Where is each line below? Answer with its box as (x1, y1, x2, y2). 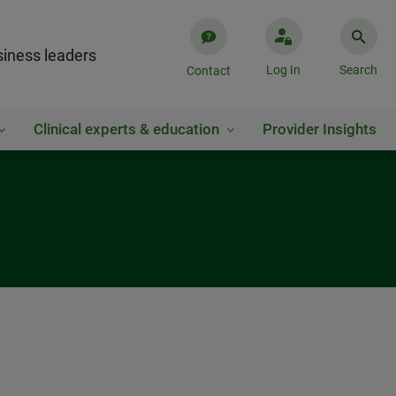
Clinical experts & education (34, 120, 219, 138)
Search (339, 63, 377, 77)
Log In (266, 63, 301, 77)
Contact (186, 64, 231, 78)
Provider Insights (263, 120, 377, 138)
